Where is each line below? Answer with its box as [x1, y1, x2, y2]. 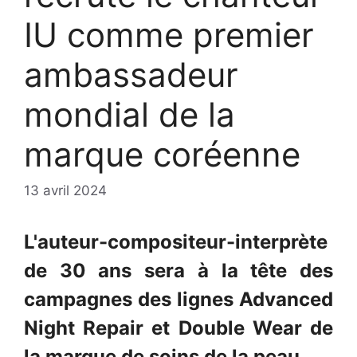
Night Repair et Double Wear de [24, 316, 333, 340]
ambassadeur [24, 53, 238, 95]
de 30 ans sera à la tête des [24, 259, 333, 283]
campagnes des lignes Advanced [24, 288, 333, 312]
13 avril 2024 [24, 182, 107, 199]
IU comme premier [24, 14, 314, 55]
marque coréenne [24, 133, 300, 175]
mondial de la [24, 93, 235, 135]
